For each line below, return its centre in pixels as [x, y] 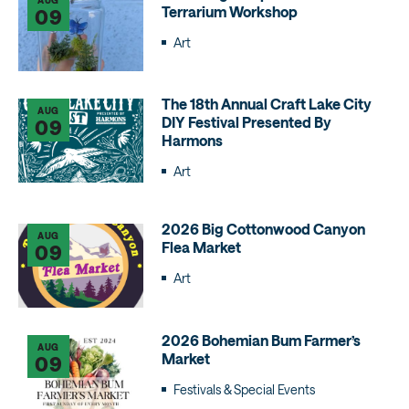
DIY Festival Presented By [246, 122]
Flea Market [201, 247]
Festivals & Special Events [244, 389]
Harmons [192, 141]
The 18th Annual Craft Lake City [266, 104]
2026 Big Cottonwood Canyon [263, 229]
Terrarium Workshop [229, 11]
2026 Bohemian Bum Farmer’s [261, 340]
